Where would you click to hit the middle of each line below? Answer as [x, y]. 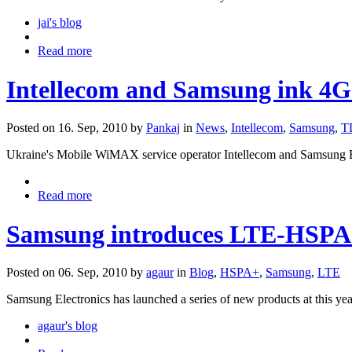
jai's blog [60, 23]
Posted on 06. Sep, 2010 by [76, 273]
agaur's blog [68, 326]
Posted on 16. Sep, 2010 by [76, 128]
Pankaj [163, 128]
